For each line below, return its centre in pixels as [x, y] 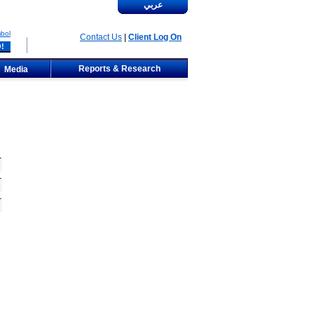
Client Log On [155, 37]
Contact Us [101, 37]
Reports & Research [119, 69]
